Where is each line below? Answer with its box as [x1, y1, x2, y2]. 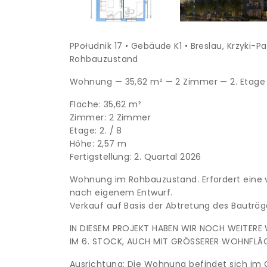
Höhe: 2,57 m [70, 138, 127, 150]
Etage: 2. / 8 [70, 125, 122, 136]
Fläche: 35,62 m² [70, 98, 142, 110]
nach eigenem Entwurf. [70, 187, 173, 198]
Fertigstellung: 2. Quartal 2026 [70, 151, 201, 163]
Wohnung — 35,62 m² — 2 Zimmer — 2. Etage [70, 76, 265, 88]
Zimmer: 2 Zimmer [70, 111, 151, 123]
